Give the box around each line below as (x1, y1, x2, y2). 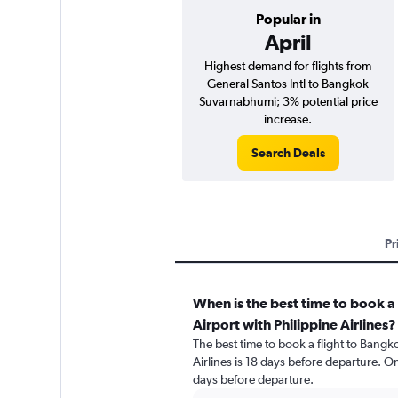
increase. (264, 112, 312, 126)
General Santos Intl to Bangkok (207, 76, 369, 91)
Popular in (255, 11, 321, 27)
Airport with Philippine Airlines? (192, 316, 396, 332)
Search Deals (251, 146, 325, 160)
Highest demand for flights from (204, 59, 371, 73)
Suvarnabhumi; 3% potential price (198, 94, 378, 108)
